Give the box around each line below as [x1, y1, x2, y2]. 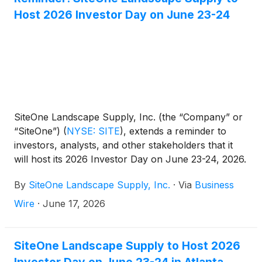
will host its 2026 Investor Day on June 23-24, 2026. [14, 153, 246, 165]
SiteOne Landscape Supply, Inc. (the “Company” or [14, 111, 243, 123]
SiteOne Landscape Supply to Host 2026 [14, 239, 240, 253]
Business [195, 179, 234, 191]
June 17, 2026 [43, 198, 105, 209]
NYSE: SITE [67, 125, 120, 137]
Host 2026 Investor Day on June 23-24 [14, 8, 230, 22]
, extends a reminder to [123, 125, 226, 137]
